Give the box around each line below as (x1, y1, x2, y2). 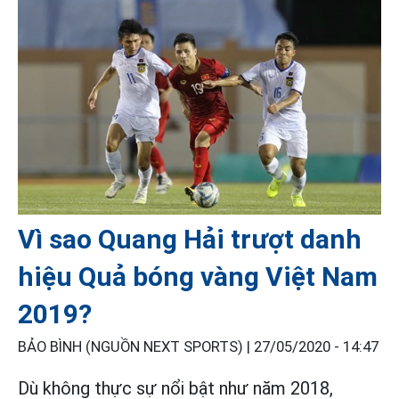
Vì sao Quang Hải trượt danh (18, 224, 362, 256)
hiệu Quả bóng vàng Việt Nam (18, 261, 378, 293)
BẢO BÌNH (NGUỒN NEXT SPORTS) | (18, 338, 254, 356)
